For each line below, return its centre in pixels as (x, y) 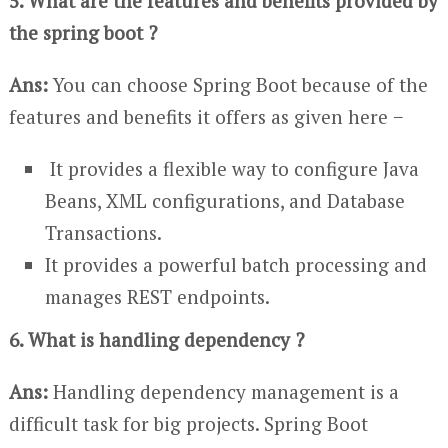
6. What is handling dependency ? (156, 339)
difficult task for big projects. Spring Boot (188, 423)
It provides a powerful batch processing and (236, 264)
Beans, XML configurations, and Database (225, 200)
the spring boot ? (82, 32)
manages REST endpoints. (158, 296)
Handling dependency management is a (223, 391)
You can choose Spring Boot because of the (237, 84)
